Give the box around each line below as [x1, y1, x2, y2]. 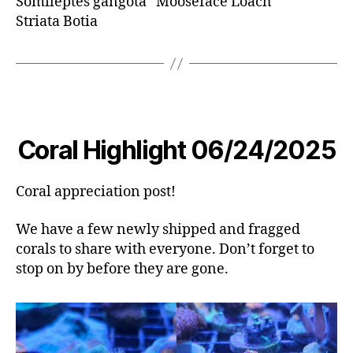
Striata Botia [16, 13, 98, 32]
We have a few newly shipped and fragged [16, 220, 300, 239]
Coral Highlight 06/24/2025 [17, 135, 336, 166]
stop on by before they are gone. [16, 259, 229, 278]
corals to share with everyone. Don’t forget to [16, 240, 314, 258]
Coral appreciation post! [16, 183, 176, 202]
